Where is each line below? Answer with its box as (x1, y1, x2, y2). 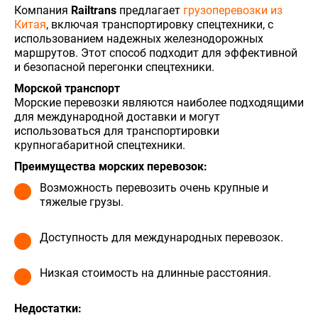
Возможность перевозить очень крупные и (40, 180, 268, 194)
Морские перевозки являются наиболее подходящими (14, 95, 304, 109)
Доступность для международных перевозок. (40, 230, 283, 244)
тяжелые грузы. (40, 194, 124, 209)
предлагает (116, 3, 180, 17)
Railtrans (71, 3, 116, 17)
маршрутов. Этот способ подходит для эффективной (14, 45, 297, 60)
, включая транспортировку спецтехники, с (46, 17, 273, 31)
